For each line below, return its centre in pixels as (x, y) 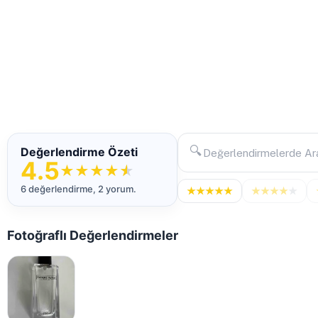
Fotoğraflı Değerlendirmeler (93, 235)
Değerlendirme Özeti (79, 152)
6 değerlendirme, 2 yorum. (78, 189)
